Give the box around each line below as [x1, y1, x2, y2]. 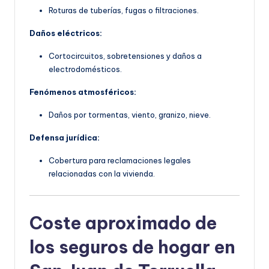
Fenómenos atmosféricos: [29, 86, 136, 97]
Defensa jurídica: [29, 132, 100, 142]
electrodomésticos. [49, 64, 122, 74]
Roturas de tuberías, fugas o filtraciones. [49, 5, 199, 15]
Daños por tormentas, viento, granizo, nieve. [49, 109, 211, 119]
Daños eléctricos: [29, 28, 102, 38]
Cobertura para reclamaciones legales [49, 155, 191, 165]
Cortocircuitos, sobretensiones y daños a [49, 50, 202, 61]
